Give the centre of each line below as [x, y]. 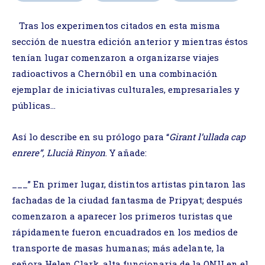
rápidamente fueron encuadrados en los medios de [125, 232]
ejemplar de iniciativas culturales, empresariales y [126, 89]
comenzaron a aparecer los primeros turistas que [122, 216]
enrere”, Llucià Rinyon [59, 152]
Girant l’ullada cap [207, 136]
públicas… [34, 105]
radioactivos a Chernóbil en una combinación [115, 73]
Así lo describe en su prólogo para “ [91, 136]
